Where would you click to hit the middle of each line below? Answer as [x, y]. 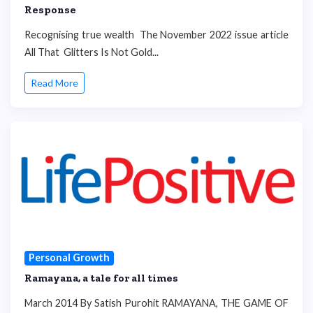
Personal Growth [69, 258]
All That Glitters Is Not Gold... [92, 52]
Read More [54, 83]
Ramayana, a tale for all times [101, 278]
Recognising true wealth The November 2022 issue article [156, 34]
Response [50, 9]
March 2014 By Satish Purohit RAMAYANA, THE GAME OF [156, 303]
